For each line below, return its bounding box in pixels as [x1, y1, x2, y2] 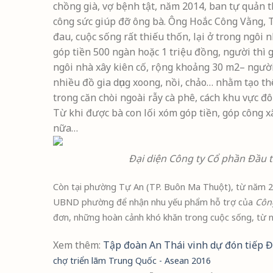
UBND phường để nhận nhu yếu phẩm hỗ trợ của [53, 196, 255, 208]
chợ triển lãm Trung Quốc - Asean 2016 [53, 254, 211, 266]
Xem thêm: [53, 238, 103, 252]
